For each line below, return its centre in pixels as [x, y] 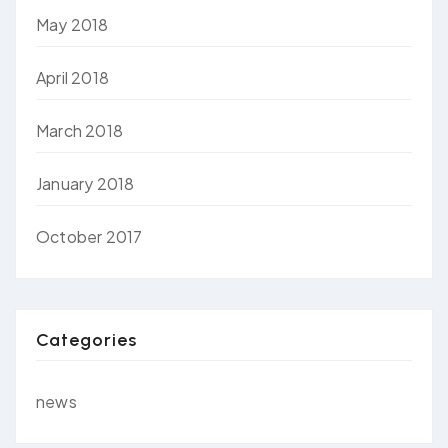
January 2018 [85, 183]
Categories [86, 339]
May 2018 [72, 24]
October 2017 [89, 236]
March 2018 [79, 130]
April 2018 [72, 77]
